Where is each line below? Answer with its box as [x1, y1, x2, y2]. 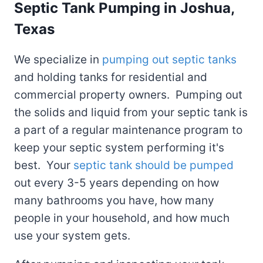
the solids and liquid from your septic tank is [14, 105, 248, 119]
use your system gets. [14, 228, 130, 242]
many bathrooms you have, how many [14, 193, 214, 207]
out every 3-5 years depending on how [14, 176, 219, 190]
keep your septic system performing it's [14, 140, 224, 154]
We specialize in [14, 52, 102, 66]
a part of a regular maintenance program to [14, 123, 242, 137]
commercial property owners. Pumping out [14, 87, 242, 102]
